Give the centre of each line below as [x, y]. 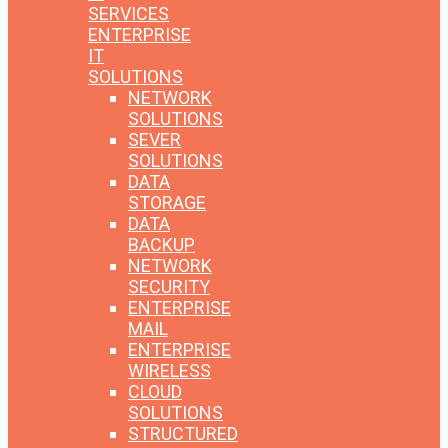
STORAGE [167, 203]
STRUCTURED [183, 434]
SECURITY [169, 287]
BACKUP [161, 245]
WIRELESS [169, 371]
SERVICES [128, 14]
